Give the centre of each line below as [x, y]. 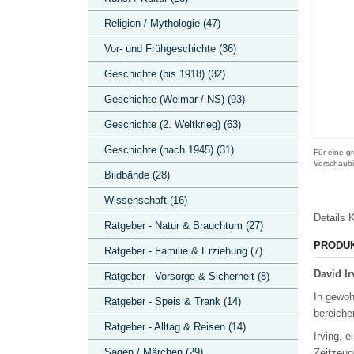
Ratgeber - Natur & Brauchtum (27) [184, 226]
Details [330, 218]
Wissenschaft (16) [146, 200]
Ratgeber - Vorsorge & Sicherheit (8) [187, 276]
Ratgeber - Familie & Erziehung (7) [183, 251]
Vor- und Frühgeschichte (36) [170, 49]
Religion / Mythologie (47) [162, 23]
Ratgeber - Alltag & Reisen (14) [175, 327]
